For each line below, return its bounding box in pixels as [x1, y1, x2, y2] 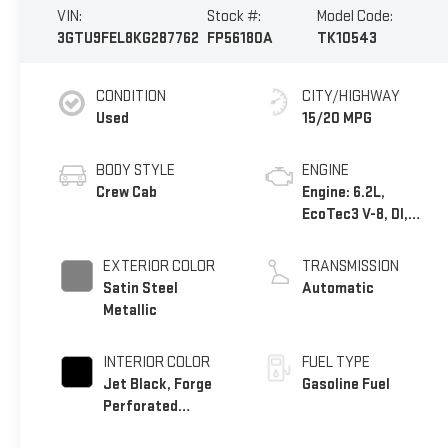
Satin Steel [102, 278, 178, 298]
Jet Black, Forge [102, 374, 212, 394]
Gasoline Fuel [302, 374, 391, 394]
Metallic [102, 300, 157, 320]
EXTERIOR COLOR [102, 256, 215, 276]
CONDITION [95, 86, 166, 106]
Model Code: [316, 7, 393, 27]
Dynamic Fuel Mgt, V [302, 226, 435, 246]
